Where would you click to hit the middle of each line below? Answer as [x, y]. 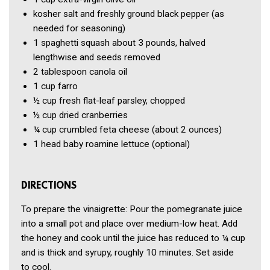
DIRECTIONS [49, 186]
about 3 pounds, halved [159, 43]
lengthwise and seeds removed [97, 58]
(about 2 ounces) [187, 130]
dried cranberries [93, 115]
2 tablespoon [60, 72]
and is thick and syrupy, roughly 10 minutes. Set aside [127, 252]
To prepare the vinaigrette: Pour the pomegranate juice [132, 209]
